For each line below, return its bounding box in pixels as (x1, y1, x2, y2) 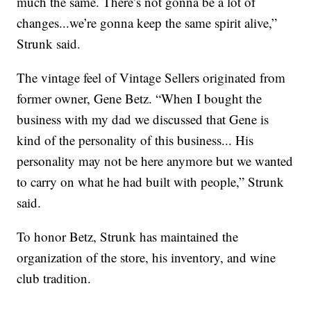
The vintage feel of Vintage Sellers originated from (17, 69, 286, 87)
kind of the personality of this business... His (17, 131, 254, 149)
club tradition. (17, 269, 92, 287)
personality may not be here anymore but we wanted (17, 152, 294, 170)
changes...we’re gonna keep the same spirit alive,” (17, 14, 278, 32)
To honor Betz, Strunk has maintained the (17, 228, 239, 246)
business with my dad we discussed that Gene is (17, 110, 269, 128)
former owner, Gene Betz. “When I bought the (17, 90, 262, 108)
